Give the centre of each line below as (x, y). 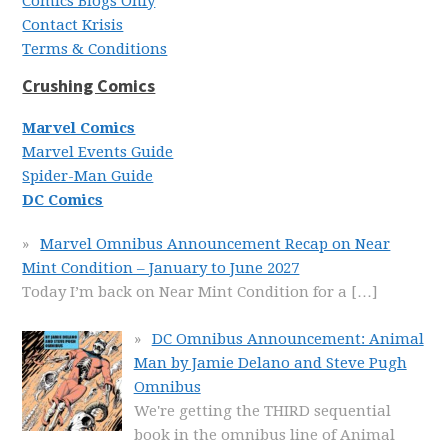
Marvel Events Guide (98, 152)
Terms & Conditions (95, 49)
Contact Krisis (73, 25)
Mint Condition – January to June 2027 (161, 268)
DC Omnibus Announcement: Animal (287, 338)
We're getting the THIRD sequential (262, 410)
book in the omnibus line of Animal (264, 434)
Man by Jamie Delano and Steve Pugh (270, 362)
